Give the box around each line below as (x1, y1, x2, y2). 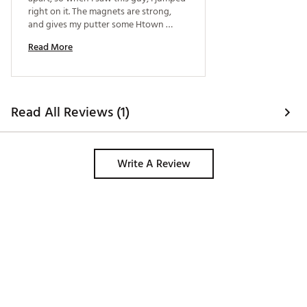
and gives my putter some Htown (28, 16, 164, 33)
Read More (28, 39, 73, 56)
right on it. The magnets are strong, (28, 3, 171, 20)
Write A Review (116, 155, 191, 173)
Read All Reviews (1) (11, 101, 130, 124)
